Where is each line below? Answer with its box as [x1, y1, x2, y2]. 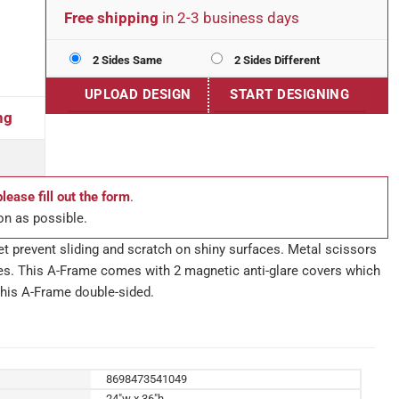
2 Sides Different [232, 53, 320, 68]
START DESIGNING [230, 86, 350, 103]
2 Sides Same [90, 53, 162, 68]
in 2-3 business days [159, 9, 299, 28]
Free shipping [64, 9, 159, 28]
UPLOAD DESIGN [84, 86, 191, 103]
